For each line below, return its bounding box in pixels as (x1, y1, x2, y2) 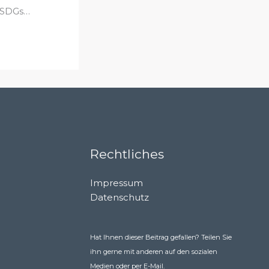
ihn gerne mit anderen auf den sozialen (90, 247, 218, 256)
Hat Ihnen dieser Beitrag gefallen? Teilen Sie (90, 232, 232, 241)
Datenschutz (90, 191, 150, 203)
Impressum (90, 177, 144, 189)
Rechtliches (90, 146, 165, 162)
